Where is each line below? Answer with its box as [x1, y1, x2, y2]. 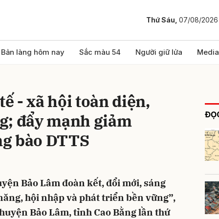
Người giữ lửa [135, 47, 182, 57]
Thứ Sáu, [146, 16, 179, 24]
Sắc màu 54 [79, 47, 121, 57]
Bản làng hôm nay [1, 47, 65, 57]
